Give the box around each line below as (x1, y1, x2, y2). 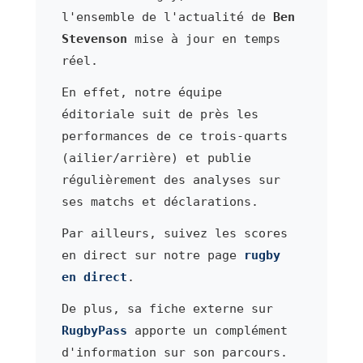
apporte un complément (126, 322, 288, 338)
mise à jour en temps (126, 31, 280, 46)
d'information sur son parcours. (61, 344, 288, 360)
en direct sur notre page (61, 247, 244, 263)
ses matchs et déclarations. (61, 194, 258, 209)
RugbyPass (61, 322, 127, 338)
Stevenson (61, 31, 127, 46)
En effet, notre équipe (61, 84, 222, 100)
